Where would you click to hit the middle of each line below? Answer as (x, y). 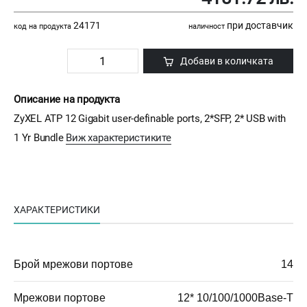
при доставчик (259, 26)
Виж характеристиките (119, 138)
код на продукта (42, 27)
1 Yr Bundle (40, 138)
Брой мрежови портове (73, 265)
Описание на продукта (67, 100)
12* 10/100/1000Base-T (235, 298)
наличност (207, 27)
